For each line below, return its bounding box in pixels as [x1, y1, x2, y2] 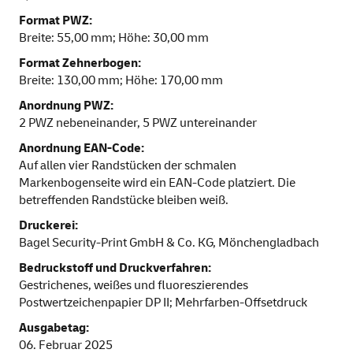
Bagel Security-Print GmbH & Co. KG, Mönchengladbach [19, 235, 319, 251]
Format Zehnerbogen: [19, 55, 141, 72]
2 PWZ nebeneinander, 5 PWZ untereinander [19, 115, 257, 132]
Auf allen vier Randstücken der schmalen [19, 158, 236, 174]
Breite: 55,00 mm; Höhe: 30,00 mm [19, 30, 209, 46]
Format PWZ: [19, 13, 92, 29]
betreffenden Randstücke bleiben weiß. [19, 192, 229, 209]
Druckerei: [19, 217, 78, 234]
